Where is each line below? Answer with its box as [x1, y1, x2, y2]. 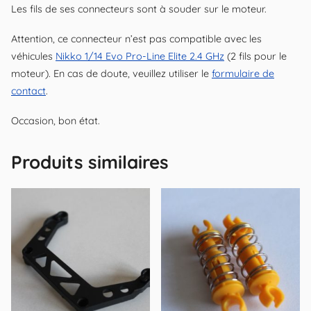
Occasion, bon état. [11, 115, 100, 128]
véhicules [11, 50, 56, 63]
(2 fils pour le [224, 50, 287, 63]
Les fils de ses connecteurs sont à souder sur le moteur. [11, 3, 267, 16]
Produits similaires [11, 150, 169, 174]
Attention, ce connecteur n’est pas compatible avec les [11, 33, 262, 46]
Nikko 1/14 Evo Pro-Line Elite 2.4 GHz [56, 50, 224, 63]
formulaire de [212, 67, 274, 81]
